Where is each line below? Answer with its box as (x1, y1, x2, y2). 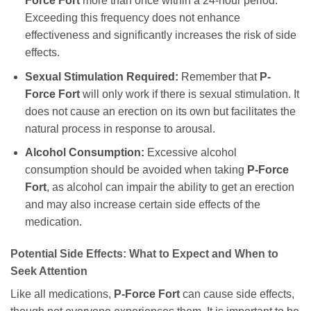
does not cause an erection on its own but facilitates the (24, 105, 296, 117)
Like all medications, (10, 288, 114, 301)
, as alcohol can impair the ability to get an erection (46, 181, 294, 194)
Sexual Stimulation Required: (24, 70, 178, 83)
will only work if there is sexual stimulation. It (79, 87, 299, 100)
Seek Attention (10, 265, 87, 278)
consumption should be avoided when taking (24, 164, 247, 176)
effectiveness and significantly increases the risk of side (24, 29, 296, 42)
